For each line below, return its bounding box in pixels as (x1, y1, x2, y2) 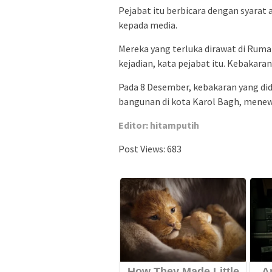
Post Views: (118, 143, 165, 155)
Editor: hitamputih (118, 119, 199, 132)
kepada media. (118, 19, 177, 32)
